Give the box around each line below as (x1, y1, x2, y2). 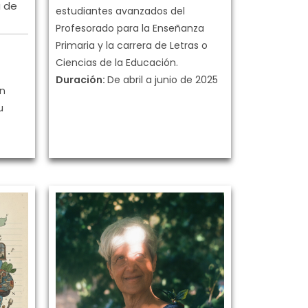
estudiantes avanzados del (56, 4, 185, 19)
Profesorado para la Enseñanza (56, 21, 204, 36)
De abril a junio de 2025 (107, 73, 218, 87)
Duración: (56, 73, 107, 87)
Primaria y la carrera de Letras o (56, 38, 208, 53)
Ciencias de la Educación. (56, 56, 178, 70)
